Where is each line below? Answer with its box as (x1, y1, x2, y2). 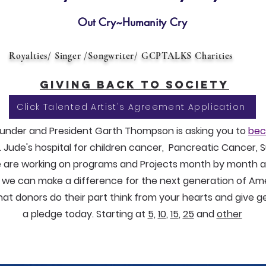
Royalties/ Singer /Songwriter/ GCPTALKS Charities (9, 50, 233, 62)
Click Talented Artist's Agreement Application (17, 100, 246, 113)
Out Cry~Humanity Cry (78, 15, 187, 29)
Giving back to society (40, 78, 229, 91)
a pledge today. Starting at (22, 207, 148, 221)
